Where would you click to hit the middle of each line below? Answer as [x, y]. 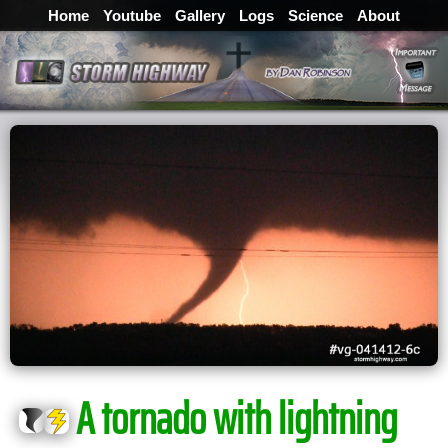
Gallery [200, 15]
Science [315, 15]
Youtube [132, 15]
